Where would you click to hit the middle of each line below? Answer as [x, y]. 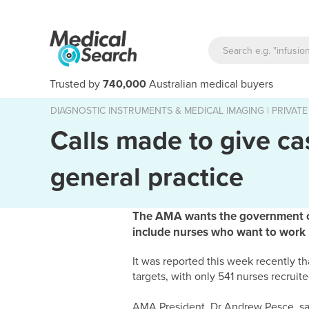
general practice [147, 177]
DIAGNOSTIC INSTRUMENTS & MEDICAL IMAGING [157, 111]
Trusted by [76, 84]
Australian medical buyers [210, 84]
